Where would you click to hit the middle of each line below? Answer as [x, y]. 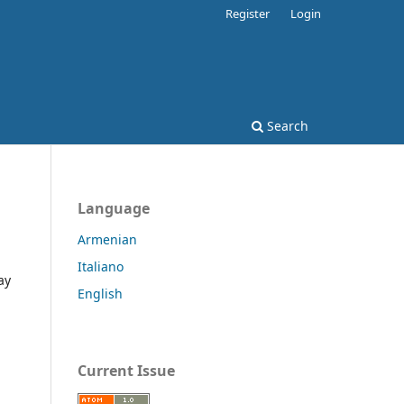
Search [286, 125]
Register [248, 13]
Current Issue [126, 370]
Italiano [101, 266]
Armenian [107, 239]
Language [114, 208]
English [100, 293]
